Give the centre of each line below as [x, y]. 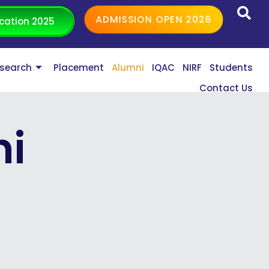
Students [231, 68]
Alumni [128, 68]
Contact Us [226, 88]
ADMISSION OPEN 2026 [154, 20]
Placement [79, 68]
